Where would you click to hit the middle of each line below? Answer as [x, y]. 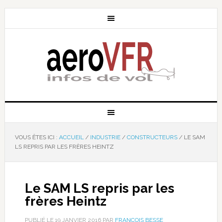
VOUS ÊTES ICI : [37, 137]
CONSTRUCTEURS [152, 137]
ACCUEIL [71, 137]
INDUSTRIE [105, 137]
